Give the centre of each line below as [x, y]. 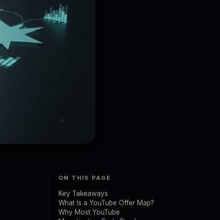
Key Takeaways [83, 193]
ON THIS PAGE [85, 178]
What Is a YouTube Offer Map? [106, 203]
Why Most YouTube [89, 212]
